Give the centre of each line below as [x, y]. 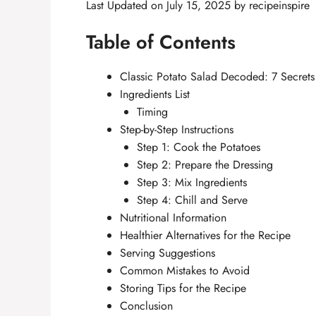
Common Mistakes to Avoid [185, 271]
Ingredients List [155, 94]
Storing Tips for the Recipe [183, 288]
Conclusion [146, 306]
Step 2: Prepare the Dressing [205, 165]
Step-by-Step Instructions [177, 129]
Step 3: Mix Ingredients [192, 182]
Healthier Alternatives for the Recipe [205, 235]
